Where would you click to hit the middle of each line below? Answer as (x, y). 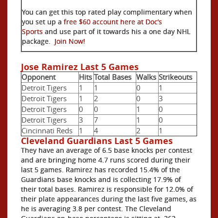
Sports (32, 31)
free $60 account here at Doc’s (113, 21)
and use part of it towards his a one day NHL (117, 31)
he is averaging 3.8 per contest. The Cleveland (96, 208)
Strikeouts (175, 77)
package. (38, 41)
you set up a (43, 21)
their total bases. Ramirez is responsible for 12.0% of (107, 189)
